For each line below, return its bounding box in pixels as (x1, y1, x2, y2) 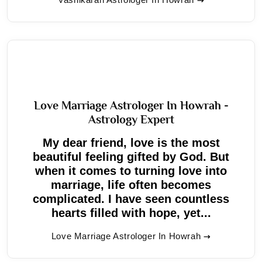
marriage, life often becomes (51, 178, 211, 191)
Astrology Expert (88, 112, 174, 126)
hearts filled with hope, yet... (51, 206, 211, 219)
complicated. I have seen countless (33, 192, 229, 205)
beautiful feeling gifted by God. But (33, 150, 229, 163)
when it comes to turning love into (35, 164, 227, 177)
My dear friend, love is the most (42, 136, 220, 149)
